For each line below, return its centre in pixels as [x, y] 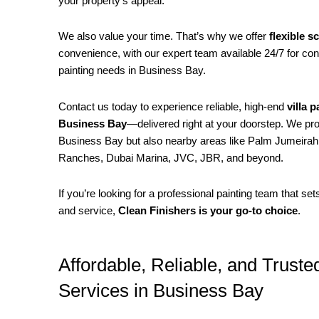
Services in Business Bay [161, 291]
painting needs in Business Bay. [132, 70]
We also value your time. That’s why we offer [164, 36]
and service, [88, 210]
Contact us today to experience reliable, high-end [173, 106]
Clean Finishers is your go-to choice [208, 210]
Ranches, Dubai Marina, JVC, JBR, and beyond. [171, 157]
